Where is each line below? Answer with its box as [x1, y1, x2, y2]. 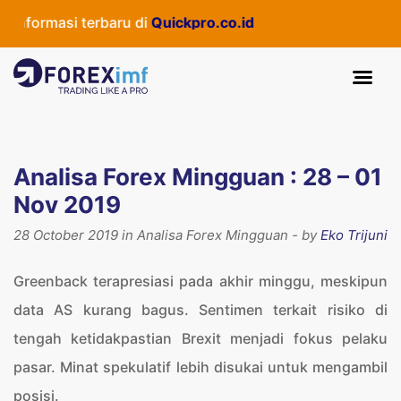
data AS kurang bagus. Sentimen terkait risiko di [13, 301, 388, 319]
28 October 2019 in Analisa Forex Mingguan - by [13, 226, 320, 243]
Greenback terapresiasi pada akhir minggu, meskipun [13, 272, 388, 290]
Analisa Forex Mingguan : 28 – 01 [13, 163, 382, 191]
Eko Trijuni [320, 226, 388, 243]
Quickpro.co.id [69, 13, 173, 31]
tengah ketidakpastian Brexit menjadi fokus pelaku [13, 329, 388, 347]
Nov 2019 [13, 191, 121, 218]
